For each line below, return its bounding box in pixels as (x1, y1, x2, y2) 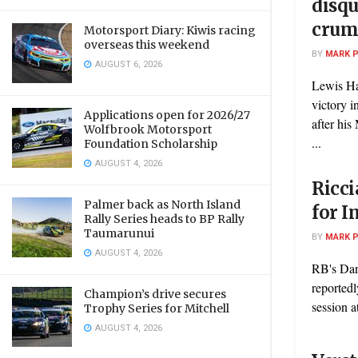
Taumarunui (84, 226, 154, 241)
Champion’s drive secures (84, 287, 226, 301)
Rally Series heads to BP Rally (84, 212, 245, 226)
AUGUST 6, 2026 (93, 58, 162, 71)
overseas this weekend (84, 38, 209, 52)
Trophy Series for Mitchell (84, 301, 229, 316)
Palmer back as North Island (84, 197, 241, 212)
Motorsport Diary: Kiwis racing (84, 23, 256, 38)
